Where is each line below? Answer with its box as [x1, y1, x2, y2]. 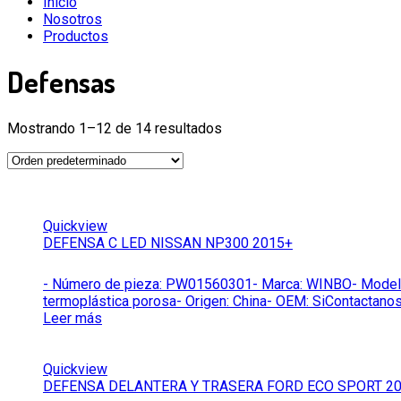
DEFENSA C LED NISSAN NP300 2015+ [43, 234, 293, 252]
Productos [43, 28, 108, 45]
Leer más [43, 309, 102, 327]
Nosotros [43, 11, 102, 28]
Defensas [7, 64, 115, 101]
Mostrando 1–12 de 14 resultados [7, 119, 222, 137]
